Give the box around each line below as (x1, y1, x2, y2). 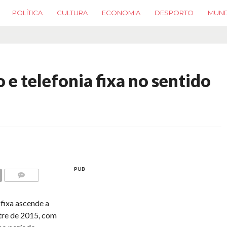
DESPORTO (155, 8, 194, 17)
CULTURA (57, 8, 88, 17)
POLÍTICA (12, 8, 43, 17)
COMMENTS (7, 184, 41, 191)
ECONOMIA (102, 8, 140, 17)
